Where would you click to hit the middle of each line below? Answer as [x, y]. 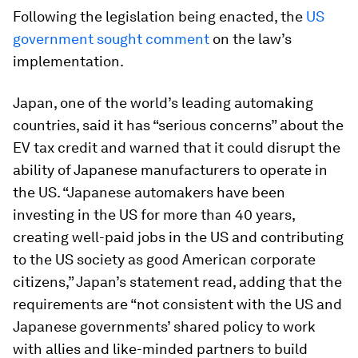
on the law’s [251, 39]
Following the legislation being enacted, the [159, 16]
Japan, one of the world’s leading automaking [163, 103]
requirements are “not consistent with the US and [177, 304]
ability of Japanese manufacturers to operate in [170, 170]
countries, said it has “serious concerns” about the [178, 125]
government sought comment [111, 39]
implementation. [68, 61]
